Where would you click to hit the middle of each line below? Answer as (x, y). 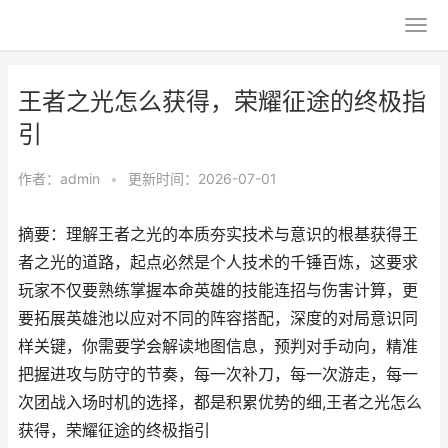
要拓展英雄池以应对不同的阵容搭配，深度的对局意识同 (218, 318)
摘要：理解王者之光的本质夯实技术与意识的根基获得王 (218, 234)
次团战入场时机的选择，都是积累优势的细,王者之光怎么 (220, 402)
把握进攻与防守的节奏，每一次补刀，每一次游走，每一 (218, 374)
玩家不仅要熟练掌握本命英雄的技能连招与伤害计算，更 (218, 290)
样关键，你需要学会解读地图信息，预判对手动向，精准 (218, 346)
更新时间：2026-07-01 (202, 178)
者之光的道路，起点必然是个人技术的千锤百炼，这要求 (218, 262)
